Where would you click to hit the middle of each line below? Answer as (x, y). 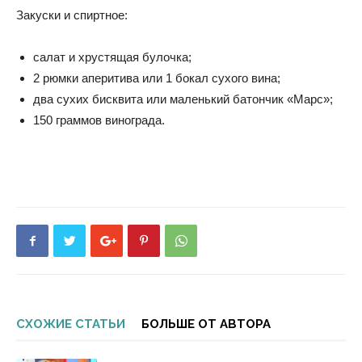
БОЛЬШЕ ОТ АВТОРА (206, 324)
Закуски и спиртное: (72, 15)
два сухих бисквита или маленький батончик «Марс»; (183, 99)
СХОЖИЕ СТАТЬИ (71, 324)
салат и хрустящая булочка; (112, 57)
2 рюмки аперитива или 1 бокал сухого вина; (157, 78)
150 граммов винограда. (99, 120)
